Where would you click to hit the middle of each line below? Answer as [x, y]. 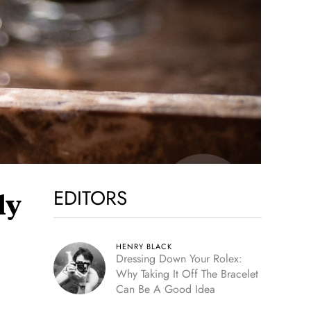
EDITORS [90, 198]
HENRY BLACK [144, 246]
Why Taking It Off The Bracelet [187, 274]
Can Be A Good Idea [165, 289]
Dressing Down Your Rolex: [179, 259]
